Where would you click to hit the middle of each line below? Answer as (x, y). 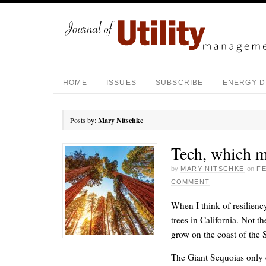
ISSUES (121, 83)
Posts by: (84, 120)
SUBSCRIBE (179, 83)
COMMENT (190, 181)
